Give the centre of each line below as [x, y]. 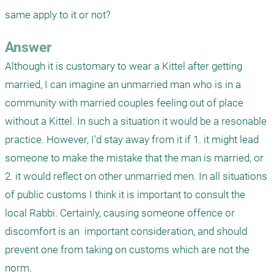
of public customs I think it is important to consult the [125, 194]
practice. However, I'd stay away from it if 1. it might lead [132, 139]
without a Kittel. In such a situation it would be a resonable [136, 121]
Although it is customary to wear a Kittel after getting [124, 66]
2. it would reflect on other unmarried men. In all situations [136, 176]
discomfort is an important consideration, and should [126, 231]
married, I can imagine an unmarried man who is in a [123, 84]
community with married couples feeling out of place [124, 103]
